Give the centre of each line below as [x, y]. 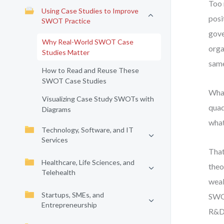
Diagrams [56, 109]
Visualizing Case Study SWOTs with [98, 99]
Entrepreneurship [69, 205]
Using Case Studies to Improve [90, 11]
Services [55, 140]
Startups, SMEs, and [73, 195]
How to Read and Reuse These [90, 70]
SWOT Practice [66, 21]
